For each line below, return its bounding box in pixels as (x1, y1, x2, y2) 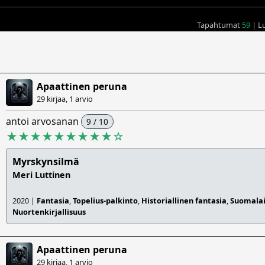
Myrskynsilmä (12, 155, 79, 169)
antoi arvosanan (6, 115, 81, 128)
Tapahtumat (197, 19, 242, 30)
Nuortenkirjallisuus (12, 206, 86, 218)
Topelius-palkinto (73, 195, 138, 206)
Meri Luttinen (12, 169, 70, 181)
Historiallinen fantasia (141, 195, 227, 206)
